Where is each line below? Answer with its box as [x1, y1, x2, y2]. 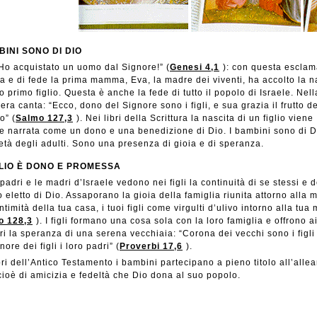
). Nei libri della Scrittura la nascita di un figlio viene [76, 113, 313, 123]
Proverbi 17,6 [120, 241, 183, 251]
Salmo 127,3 [16, 113, 73, 123]
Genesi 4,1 [170, 62, 219, 72]
